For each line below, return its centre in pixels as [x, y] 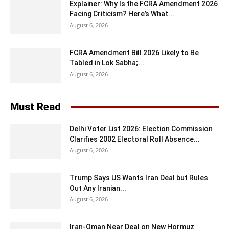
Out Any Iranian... [98, 188]
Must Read [36, 107]
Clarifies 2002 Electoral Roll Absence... [135, 139]
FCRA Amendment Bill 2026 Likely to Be [134, 52]
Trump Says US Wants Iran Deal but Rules [139, 178]
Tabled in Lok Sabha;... [107, 63]
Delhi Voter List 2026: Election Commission [141, 129]
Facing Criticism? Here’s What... [122, 14]
